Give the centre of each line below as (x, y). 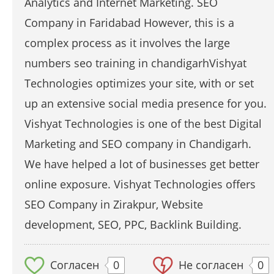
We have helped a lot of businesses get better (142, 164)
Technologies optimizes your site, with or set (139, 83)
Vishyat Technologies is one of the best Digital (143, 123)
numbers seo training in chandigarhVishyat (135, 63)
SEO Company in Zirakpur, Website (114, 204)
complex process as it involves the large (127, 43)
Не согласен (211, 265)
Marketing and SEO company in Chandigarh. (138, 143)
